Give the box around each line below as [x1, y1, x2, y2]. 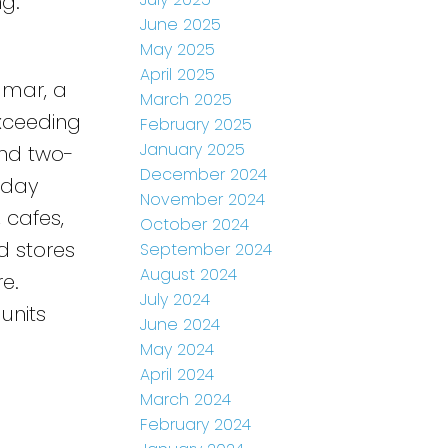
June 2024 [140, 313, 221, 337]
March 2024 [140, 388, 232, 412]
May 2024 [140, 338, 215, 362]
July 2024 [140, 288, 211, 312]
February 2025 [140, 113, 253, 137]
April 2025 [140, 63, 216, 87]
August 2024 [140, 263, 238, 287]
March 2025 [140, 88, 233, 112]
